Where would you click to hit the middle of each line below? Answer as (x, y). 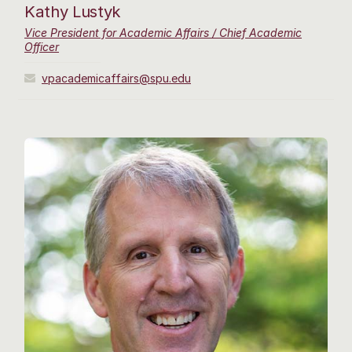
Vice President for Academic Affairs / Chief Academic (163, 32)
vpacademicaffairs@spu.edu (116, 78)
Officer (42, 46)
